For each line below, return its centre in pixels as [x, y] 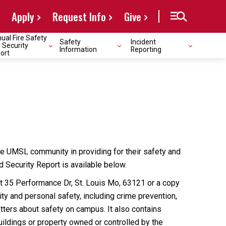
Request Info [79, 16]
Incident [143, 42]
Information [78, 49]
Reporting [146, 49]
